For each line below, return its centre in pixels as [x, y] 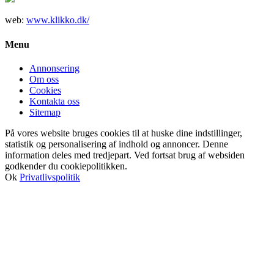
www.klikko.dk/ [58, 20]
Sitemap [45, 112]
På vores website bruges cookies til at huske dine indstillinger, [124, 133]
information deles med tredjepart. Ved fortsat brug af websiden [125, 155]
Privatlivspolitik [50, 177]
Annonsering [54, 68]
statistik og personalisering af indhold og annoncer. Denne [117, 144]
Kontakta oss [54, 101]
